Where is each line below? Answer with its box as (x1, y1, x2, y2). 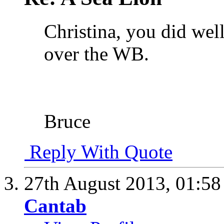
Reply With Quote (24, 141, 172, 162)
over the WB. (44, 43, 149, 64)
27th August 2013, (24, 172, 175, 194)
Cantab (24, 195, 86, 216)
